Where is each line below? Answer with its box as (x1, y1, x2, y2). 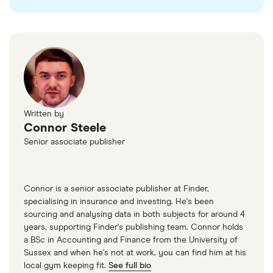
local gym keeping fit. (24, 261, 108, 271)
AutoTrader (23, 10, 78, 22)
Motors (95, 10, 132, 22)
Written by (24, 110, 64, 119)
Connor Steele (24, 122, 106, 135)
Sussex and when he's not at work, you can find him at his (24, 249, 246, 258)
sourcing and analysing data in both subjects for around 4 (24, 210, 245, 219)
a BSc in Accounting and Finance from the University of (24, 236, 238, 245)
